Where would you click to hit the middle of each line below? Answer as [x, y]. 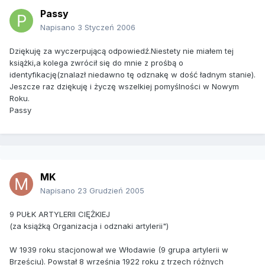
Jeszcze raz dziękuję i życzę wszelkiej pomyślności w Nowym [124, 87]
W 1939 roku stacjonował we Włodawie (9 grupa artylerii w [119, 250]
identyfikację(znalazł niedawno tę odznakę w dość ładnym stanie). [132, 75]
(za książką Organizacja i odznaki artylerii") [89, 226]
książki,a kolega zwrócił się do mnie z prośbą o [96, 63]
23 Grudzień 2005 [111, 191]
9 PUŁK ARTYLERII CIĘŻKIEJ [60, 214]
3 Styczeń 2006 [106, 28]
